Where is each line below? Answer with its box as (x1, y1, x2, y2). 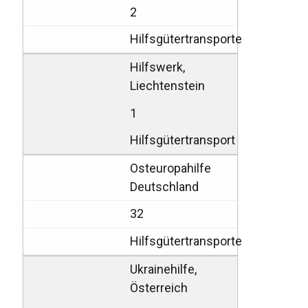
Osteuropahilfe (130, 161, 212, 176)
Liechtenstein (130, 78, 206, 93)
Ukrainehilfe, (130, 261, 197, 276)
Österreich (130, 280, 188, 295)
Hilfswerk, (130, 60, 186, 75)
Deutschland (130, 179, 199, 195)
